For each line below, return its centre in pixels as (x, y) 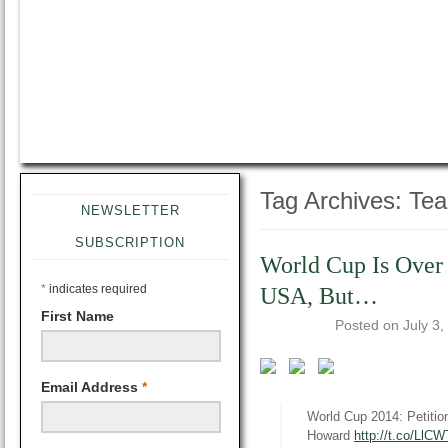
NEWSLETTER (130, 210)
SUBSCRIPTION (130, 242)
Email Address (91, 387)
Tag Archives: (334, 200)
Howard (330, 435)
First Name (77, 316)
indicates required (96, 289)
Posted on (369, 325)
